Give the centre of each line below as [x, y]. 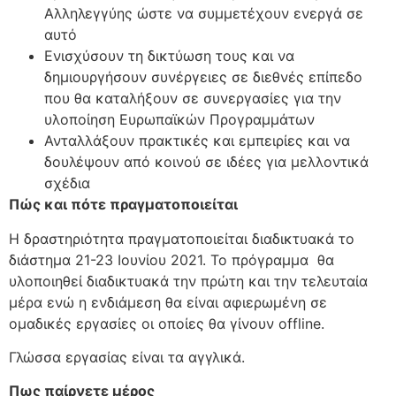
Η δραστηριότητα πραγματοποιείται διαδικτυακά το [182, 238]
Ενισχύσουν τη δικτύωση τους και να [169, 56]
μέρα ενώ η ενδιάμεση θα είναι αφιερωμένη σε [168, 302]
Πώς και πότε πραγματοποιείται [123, 205]
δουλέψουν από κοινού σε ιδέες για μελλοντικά [206, 162]
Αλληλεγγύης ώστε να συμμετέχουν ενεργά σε [204, 14]
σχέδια [67, 183]
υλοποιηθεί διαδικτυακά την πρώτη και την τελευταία [188, 281]
